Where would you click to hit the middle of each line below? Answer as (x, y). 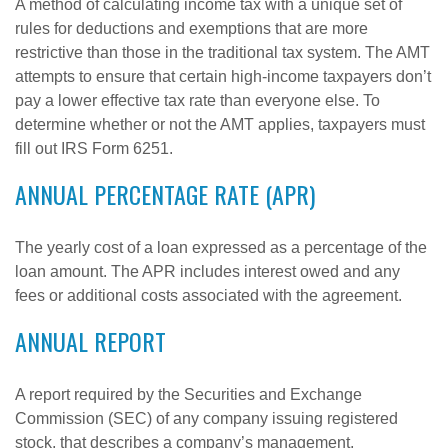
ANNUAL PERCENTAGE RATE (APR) (165, 194)
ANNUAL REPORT (90, 341)
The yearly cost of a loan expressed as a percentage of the (221, 247)
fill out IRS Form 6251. (94, 148)
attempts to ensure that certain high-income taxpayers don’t (223, 76)
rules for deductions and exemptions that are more (191, 28)
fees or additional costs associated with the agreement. (208, 295)
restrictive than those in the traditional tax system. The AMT (222, 52)
